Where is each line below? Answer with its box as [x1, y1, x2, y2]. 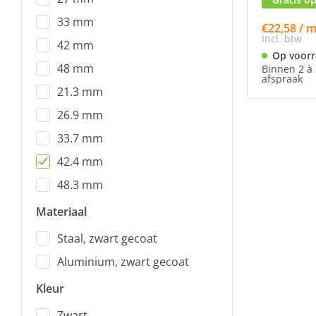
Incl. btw [262, 32, 302, 45]
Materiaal [36, 204, 87, 219]
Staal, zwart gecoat [57, 231, 157, 246]
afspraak [262, 72, 303, 85]
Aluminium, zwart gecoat [57, 254, 189, 269]
